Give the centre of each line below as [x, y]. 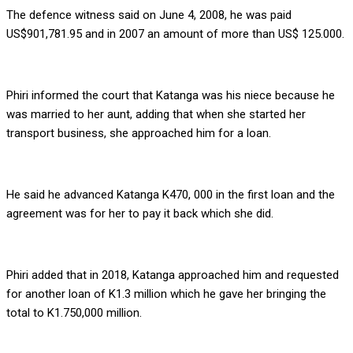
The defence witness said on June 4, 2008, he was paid [149, 15]
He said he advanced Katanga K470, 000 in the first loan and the [171, 195]
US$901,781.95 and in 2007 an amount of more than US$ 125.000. [175, 34]
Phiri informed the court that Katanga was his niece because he [171, 96]
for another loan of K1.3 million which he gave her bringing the [166, 294]
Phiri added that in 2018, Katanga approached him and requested [173, 275]
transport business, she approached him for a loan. [139, 134]
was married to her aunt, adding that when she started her [156, 115]
